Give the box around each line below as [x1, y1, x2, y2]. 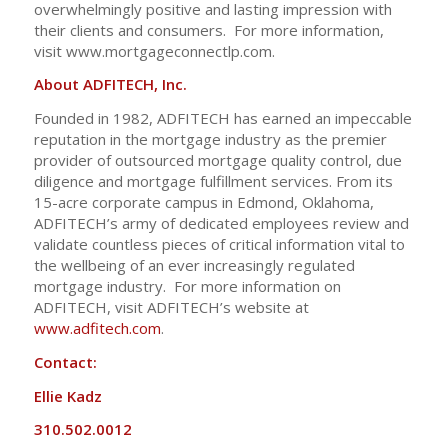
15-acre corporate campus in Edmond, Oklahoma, [33, 192, 374, 212]
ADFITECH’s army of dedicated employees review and [33, 213, 409, 233]
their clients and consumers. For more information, [33, 19, 384, 40]
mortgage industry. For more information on [33, 276, 341, 296]
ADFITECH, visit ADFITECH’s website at [33, 297, 309, 317]
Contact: [33, 351, 97, 372]
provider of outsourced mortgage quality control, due [33, 150, 402, 170]
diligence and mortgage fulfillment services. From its [33, 171, 393, 191]
